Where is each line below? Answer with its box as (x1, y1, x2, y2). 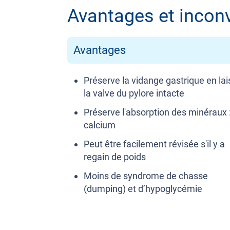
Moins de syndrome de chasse (84, 170, 208, 182)
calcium (84, 120, 116, 131)
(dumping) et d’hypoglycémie (84, 183, 202, 195)
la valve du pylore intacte (84, 88, 184, 99)
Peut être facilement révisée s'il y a (84, 139, 225, 150)
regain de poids (84, 151, 146, 163)
